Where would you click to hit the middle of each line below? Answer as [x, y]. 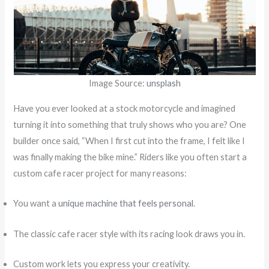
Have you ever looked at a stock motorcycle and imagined [125, 108]
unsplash [163, 83]
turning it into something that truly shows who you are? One [130, 124]
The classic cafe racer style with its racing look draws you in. [129, 234]
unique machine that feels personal [126, 204]
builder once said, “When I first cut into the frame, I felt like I [129, 141]
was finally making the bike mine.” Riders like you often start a [130, 157]
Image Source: [117, 83]
